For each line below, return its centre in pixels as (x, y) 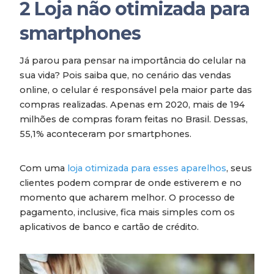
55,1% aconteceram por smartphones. (107, 134)
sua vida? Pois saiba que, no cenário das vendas (125, 76)
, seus (239, 168)
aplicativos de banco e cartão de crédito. (109, 227)
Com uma (43, 168)
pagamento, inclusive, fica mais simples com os (127, 213)
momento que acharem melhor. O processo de (127, 198)
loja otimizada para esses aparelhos (147, 168)
